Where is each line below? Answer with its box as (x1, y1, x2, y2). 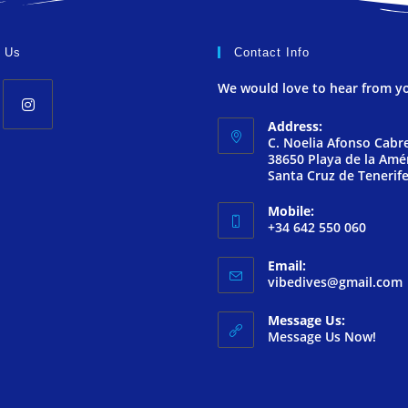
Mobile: (268, 202, 314, 220)
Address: (268, 117, 322, 136)
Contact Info (234, 46, 310, 60)
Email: (268, 257, 306, 275)
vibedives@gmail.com (268, 273, 403, 291)
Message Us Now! (268, 328, 376, 346)
